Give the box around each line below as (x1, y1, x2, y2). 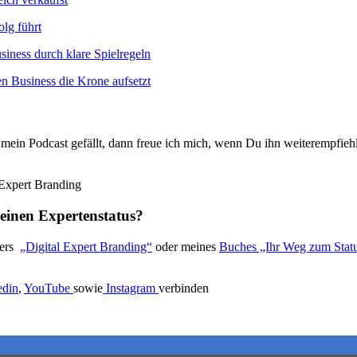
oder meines (152, 239, 219, 253)
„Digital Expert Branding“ (20, 239, 152, 253)
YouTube (24, 280, 73, 295)
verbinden (159, 280, 209, 295)
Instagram (106, 280, 159, 295)
